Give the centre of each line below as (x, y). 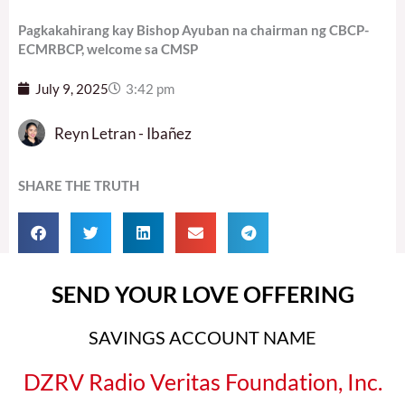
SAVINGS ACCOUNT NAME (202, 338)
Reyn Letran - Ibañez (123, 133)
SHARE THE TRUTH (79, 186)
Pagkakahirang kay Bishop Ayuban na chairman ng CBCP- (193, 29)
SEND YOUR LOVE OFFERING (202, 294)
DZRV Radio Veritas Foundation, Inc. (202, 382)
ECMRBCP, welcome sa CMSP (108, 48)
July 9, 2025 (72, 89)
